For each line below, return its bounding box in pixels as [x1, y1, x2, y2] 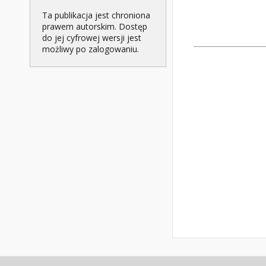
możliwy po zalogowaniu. [42, 43, 139, 55]
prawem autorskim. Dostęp [42, 21, 147, 33]
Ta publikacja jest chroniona [42, 9, 150, 21]
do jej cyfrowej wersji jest [42, 32, 141, 44]
